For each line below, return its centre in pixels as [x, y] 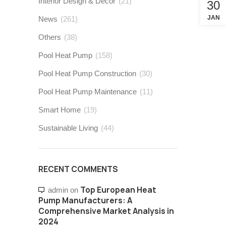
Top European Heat [118, 190]
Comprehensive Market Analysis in [106, 211]
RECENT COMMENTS [78, 169]
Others [50, 37]
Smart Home [60, 110]
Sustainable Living [68, 128]
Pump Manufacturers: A [85, 201]
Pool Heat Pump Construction [87, 74]
